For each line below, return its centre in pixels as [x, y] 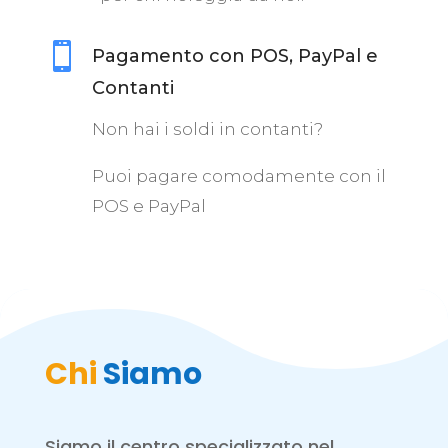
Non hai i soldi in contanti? [207, 129]
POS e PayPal [148, 206]
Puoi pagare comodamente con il [238, 176]
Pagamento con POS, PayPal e [234, 56]
